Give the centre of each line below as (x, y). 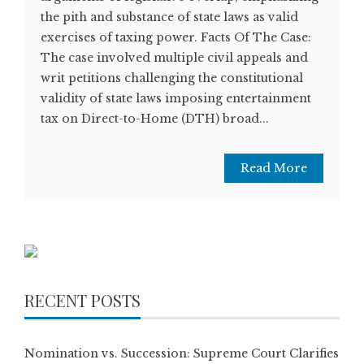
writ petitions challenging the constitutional (172, 78)
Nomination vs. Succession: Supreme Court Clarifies (182, 354)
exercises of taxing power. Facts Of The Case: (176, 38)
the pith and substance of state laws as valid (169, 17)
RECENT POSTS (82, 301)
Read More (274, 169)
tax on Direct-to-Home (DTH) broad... (155, 119)
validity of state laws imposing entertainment (176, 99)
